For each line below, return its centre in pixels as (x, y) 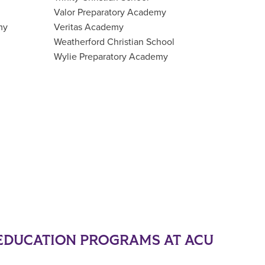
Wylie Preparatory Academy (111, 56)
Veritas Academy (89, 27)
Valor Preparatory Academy (110, 12)
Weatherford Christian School (114, 42)
